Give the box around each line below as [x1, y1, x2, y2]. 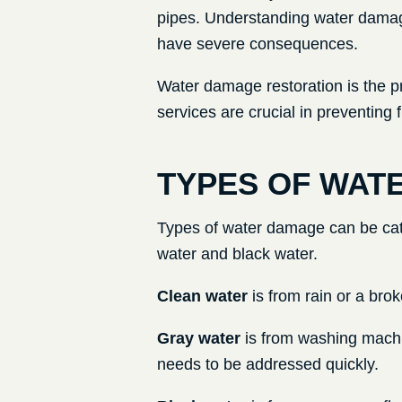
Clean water [156, 287, 248, 306]
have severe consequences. [156, 35, 358, 54]
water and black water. [156, 245, 318, 264]
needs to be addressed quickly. [156, 355, 379, 374]
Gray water [156, 329, 240, 348]
